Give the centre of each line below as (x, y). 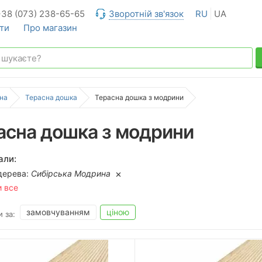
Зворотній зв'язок (146, 14)
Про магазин (50, 28)
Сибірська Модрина (71, 173)
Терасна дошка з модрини (139, 97)
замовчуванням (58, 212)
